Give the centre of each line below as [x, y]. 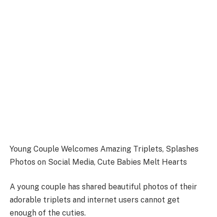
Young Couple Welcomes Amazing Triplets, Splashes [104, 149]
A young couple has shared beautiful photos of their [103, 187]
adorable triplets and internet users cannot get [95, 200]
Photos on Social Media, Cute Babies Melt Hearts [98, 162]
